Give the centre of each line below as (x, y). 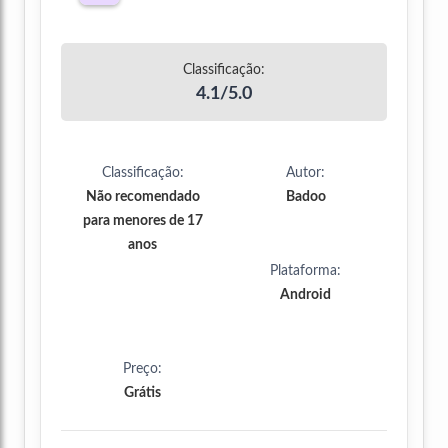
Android (305, 295)
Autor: (305, 173)
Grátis (142, 393)
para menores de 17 (142, 221)
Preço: (142, 369)
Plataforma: (305, 271)
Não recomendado (142, 197)
